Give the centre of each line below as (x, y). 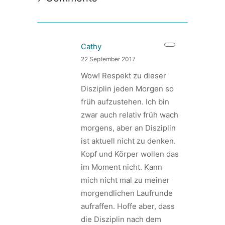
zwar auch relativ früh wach (130, 115)
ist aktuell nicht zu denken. (128, 141)
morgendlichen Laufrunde (127, 193)
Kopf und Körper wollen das (130, 154)
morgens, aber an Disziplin (128, 128)
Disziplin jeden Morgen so (127, 89)
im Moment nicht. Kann (122, 167)
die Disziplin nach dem (121, 219)
